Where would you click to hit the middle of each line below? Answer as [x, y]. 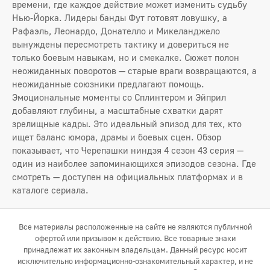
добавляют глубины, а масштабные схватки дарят [118, 110]
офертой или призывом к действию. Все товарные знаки [135, 238]
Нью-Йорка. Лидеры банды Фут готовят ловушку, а [120, 17]
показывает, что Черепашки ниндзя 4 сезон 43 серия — [128, 150]
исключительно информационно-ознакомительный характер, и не [135, 261]
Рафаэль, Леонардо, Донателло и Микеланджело [116, 31]
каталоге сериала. [50, 190]
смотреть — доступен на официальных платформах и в [127, 177]
